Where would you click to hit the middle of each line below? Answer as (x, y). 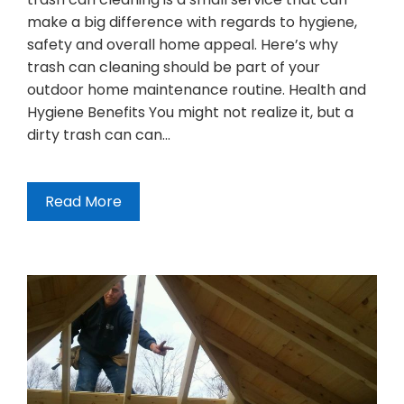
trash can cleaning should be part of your (174, 67)
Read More (83, 201)
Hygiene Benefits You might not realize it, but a (190, 112)
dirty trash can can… (99, 134)
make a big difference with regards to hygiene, (192, 22)
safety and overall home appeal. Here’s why (183, 44)
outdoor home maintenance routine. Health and (197, 89)
